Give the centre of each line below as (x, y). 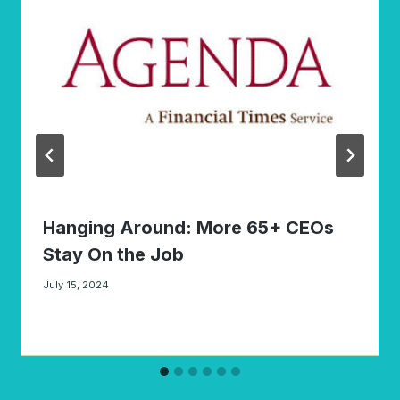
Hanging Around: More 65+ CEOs (188, 227)
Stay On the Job (113, 254)
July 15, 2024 (76, 284)
